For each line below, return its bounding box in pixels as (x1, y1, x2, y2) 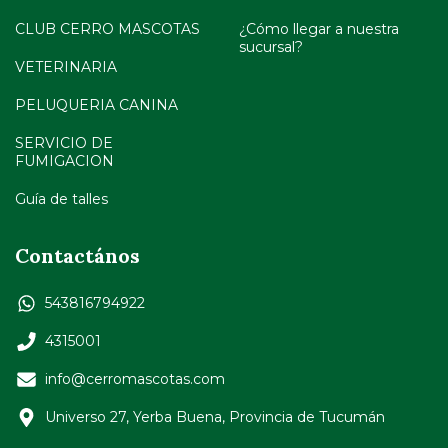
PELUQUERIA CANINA (15, 95, 178, 114)
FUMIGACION (15, 151, 114, 170)
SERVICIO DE (15, 133, 113, 152)
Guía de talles (15, 189, 108, 208)
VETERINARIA (15, 57, 117, 76)
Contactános (15, 242, 140, 268)
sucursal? (239, 37, 303, 56)
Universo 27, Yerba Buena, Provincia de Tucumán (45, 408, 385, 427)
